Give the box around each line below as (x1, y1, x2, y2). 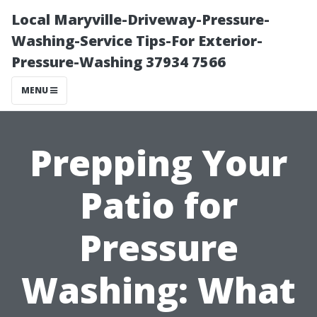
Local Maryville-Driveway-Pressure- (11, 10, 270, 29)
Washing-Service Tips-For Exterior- (11, 31, 263, 50)
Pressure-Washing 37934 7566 (11, 52, 226, 71)
